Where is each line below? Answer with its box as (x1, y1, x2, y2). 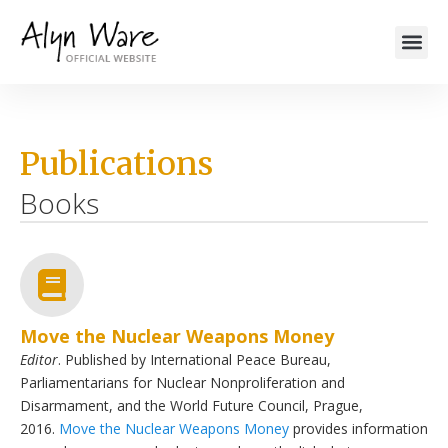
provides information (289, 419, 428, 439)
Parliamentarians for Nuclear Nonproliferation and (20, 373, 345, 393)
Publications (20, 144, 213, 185)
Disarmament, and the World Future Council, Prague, (20, 396, 363, 416)
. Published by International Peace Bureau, (58, 350, 331, 370)
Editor (20, 350, 58, 370)
